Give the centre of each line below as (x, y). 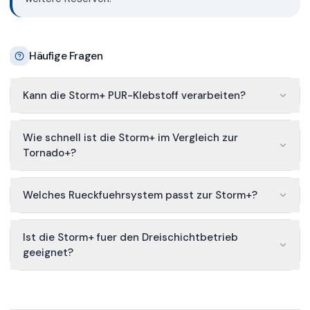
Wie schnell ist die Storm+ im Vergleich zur (130, 138)
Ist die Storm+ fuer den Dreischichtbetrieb (130, 237)
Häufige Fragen (66, 55)
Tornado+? (49, 153)
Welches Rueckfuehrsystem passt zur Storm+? (140, 195)
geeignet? (48, 252)
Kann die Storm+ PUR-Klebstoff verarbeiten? (134, 96)
